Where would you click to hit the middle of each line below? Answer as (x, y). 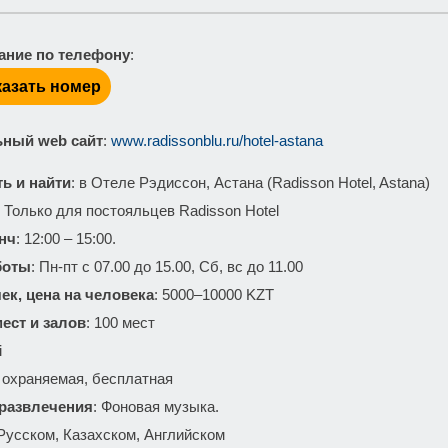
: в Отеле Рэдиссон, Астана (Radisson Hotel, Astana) (250, 182)
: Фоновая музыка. (156, 406)
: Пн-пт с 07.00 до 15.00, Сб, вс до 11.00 (167, 266)
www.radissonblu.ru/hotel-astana (217, 140)
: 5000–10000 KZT (214, 294)
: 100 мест (120, 322)
